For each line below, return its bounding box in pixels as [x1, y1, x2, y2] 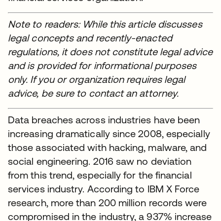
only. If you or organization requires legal [8, 74, 185, 85]
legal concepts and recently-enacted [8, 32, 172, 43]
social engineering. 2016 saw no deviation [8, 155, 192, 167]
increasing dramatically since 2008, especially [8, 128, 210, 139]
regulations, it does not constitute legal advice [8, 46, 213, 57]
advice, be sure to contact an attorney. [8, 87, 179, 99]
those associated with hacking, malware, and [8, 142, 207, 153]
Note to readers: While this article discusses [8, 18, 202, 30]
